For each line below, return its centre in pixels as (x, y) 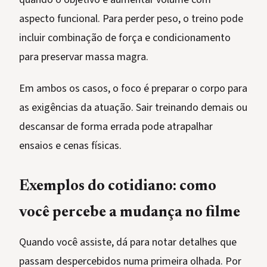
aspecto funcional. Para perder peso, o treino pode (131, 19)
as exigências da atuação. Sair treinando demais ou (133, 108)
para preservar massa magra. (84, 57)
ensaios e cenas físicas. (70, 146)
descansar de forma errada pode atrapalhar (116, 127)
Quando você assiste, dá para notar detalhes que (128, 243)
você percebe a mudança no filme (130, 213)
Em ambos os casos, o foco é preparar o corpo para (133, 89)
